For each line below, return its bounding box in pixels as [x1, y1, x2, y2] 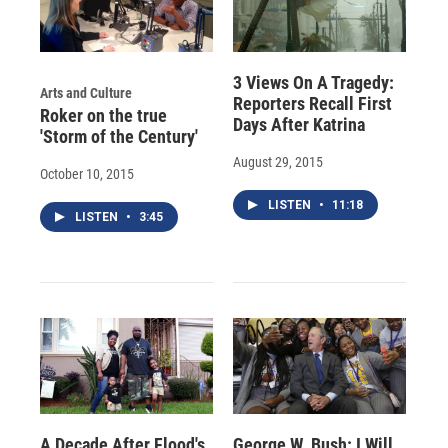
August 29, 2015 [232, 153, 323, 170]
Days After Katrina [232, 113, 365, 135]
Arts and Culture [40, 84, 132, 101]
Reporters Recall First [232, 92, 392, 114]
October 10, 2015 [40, 165, 134, 182]
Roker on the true [40, 104, 167, 126]
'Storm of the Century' [40, 125, 198, 147]
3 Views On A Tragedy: [232, 71, 394, 93]
